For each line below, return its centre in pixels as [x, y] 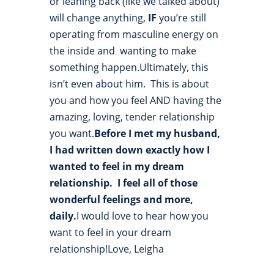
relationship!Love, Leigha [106, 249]
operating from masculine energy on [134, 35]
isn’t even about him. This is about [129, 84]
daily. [63, 216]
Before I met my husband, [157, 134]
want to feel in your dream [110, 233]
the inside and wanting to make [123, 51]
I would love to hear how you [142, 216]
